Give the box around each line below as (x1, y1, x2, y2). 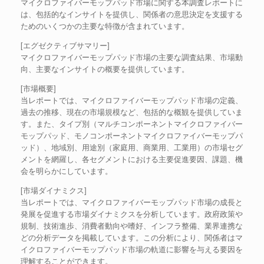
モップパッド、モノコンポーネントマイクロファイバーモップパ (21, 130, 243, 141)
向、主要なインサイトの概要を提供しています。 (21, 63, 189, 74)
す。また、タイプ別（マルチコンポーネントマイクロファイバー (21, 118, 243, 129)
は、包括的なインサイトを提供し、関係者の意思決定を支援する (21, 8, 243, 19)
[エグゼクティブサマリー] (21, 39, 110, 51)
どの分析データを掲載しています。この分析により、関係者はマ (21, 232, 243, 243)
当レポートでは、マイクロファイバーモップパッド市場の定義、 (21, 94, 243, 105)
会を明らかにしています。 (21, 165, 113, 176)
